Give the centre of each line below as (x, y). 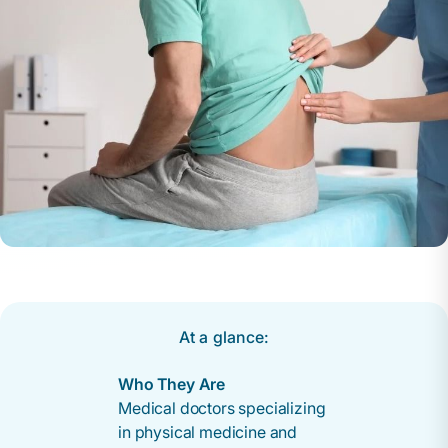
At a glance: (224, 336)
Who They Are (172, 383)
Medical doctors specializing (222, 407)
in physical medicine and (208, 431)
